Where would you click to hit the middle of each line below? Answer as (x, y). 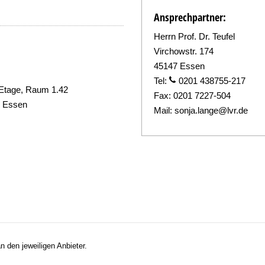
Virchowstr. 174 (183, 51)
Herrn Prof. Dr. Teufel (194, 36)
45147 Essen (179, 66)
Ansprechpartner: (190, 17)
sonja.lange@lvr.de (211, 110)
